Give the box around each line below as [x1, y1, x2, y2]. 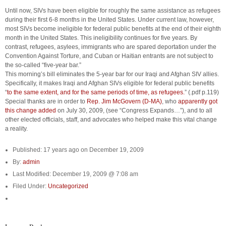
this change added [5, 107, 56, 114]
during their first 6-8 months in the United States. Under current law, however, [5, 16, 214, 23]
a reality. [5, 125, 28, 132]
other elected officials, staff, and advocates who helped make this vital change [5, 116, 217, 123]
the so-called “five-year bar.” [5, 62, 81, 69]
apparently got [178, 98, 217, 105]
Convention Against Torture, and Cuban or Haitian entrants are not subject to [5, 52, 213, 60]
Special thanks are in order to [5, 98, 87, 105]
